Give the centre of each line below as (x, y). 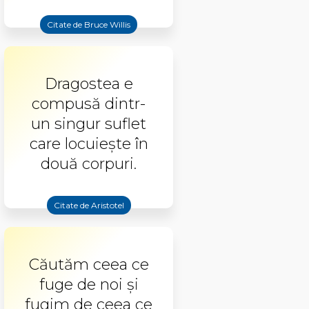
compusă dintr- (89, 104)
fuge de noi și (89, 285)
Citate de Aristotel (89, 205)
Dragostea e (89, 84)
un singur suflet (89, 124)
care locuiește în (89, 144)
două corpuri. (89, 164)
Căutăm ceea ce (89, 265)
